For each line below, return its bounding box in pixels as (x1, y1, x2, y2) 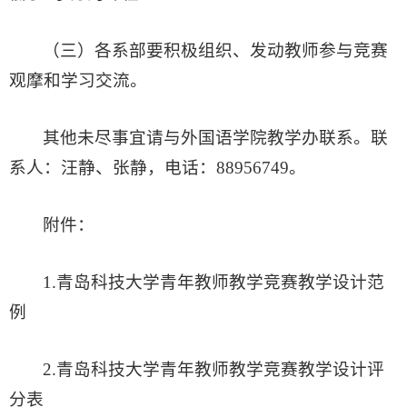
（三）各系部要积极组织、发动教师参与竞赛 (43, 41, 389, 61)
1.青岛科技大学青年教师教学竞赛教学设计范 (43, 273, 385, 293)
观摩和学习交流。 (9, 71, 147, 91)
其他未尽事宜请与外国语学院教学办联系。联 (43, 128, 389, 148)
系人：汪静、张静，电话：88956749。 (9, 158, 306, 178)
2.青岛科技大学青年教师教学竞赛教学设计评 (43, 360, 385, 380)
